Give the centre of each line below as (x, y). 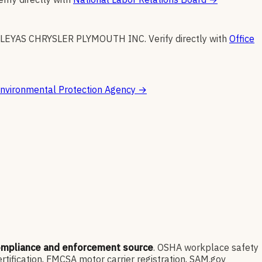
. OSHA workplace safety (206, 248)
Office (242, 39)
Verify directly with (188, 39)
